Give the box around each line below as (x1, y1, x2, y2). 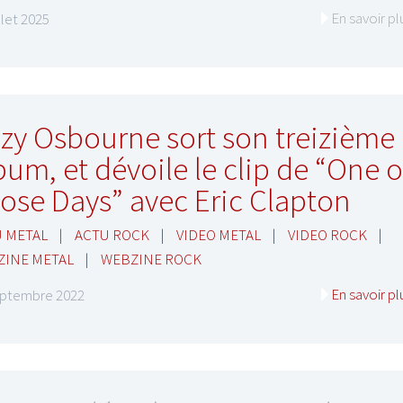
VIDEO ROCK (287, 224, 367, 245)
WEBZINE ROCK (100, 248, 201, 269)
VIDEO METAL (175, 224, 261, 245)
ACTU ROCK (74, 224, 149, 245)
